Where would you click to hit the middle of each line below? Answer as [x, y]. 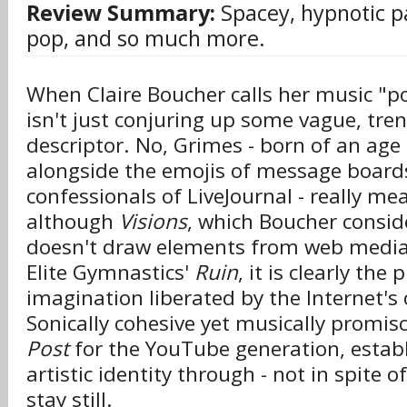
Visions [153, 221]
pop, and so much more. [146, 38]
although [73, 221]
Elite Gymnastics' [110, 272]
